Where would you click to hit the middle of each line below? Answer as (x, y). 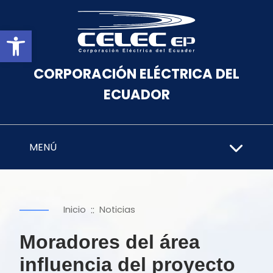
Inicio (75, 210)
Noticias (117, 210)
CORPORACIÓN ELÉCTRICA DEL (136, 74)
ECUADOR (136, 94)
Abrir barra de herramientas (139, 36)
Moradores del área (110, 242)
